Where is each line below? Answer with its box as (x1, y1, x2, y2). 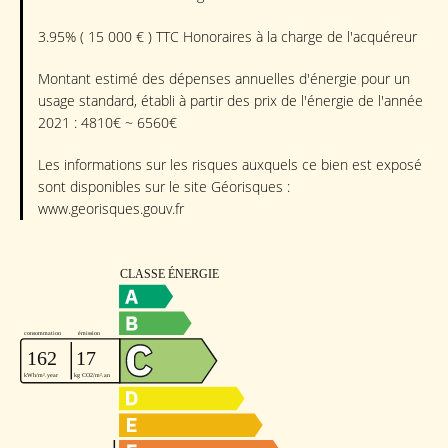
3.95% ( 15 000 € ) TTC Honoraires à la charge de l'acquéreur (38, 27, 417, 47)
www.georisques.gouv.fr (38, 199, 184, 219)
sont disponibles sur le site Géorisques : (38, 177, 290, 197)
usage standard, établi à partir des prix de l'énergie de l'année (38, 91, 423, 111)
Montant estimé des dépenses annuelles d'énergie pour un (38, 69, 410, 89)
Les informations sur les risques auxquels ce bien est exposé (38, 155, 422, 175)
